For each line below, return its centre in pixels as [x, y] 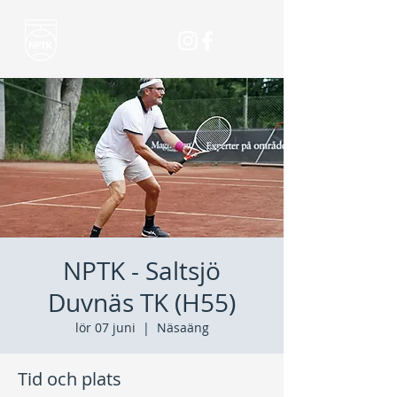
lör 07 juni [105, 327]
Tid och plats [70, 379]
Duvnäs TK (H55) [142, 303]
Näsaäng [183, 327]
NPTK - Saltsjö [142, 271]
